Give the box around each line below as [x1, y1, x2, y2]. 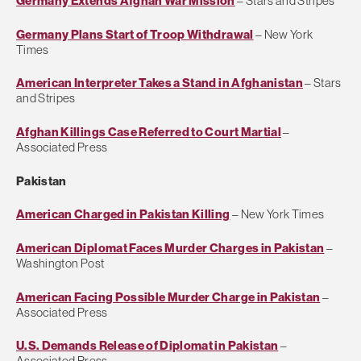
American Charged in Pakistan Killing [16, 206, 230, 222]
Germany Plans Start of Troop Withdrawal [16, 26, 254, 42]
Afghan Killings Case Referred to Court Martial [16, 123, 281, 139]
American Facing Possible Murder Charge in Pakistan [16, 288, 321, 305]
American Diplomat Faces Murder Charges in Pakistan [16, 239, 325, 255]
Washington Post [16, 255, 105, 271]
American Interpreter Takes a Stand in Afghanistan [16, 75, 304, 91]
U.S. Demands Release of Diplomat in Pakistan [16, 338, 279, 354]
